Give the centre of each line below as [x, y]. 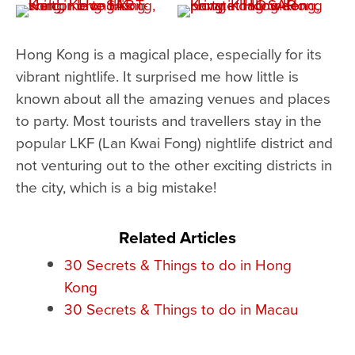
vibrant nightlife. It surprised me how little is [157, 76]
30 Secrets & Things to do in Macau [181, 309]
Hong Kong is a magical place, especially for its [169, 53]
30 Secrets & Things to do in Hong [177, 264]
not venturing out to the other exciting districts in [174, 164]
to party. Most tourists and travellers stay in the [169, 120]
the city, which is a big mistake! [116, 187]
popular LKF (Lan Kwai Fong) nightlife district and [174, 142]
